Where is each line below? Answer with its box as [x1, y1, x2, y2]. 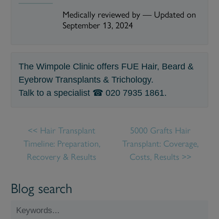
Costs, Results [129, 152, 179, 163]
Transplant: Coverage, [122, 138, 198, 150]
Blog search [11, 180, 73, 197]
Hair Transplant [40, 125, 96, 136]
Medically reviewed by [63, 9, 143, 20]
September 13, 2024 [63, 20, 133, 31]
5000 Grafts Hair [130, 125, 191, 136]
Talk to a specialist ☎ [19, 88, 106, 98]
